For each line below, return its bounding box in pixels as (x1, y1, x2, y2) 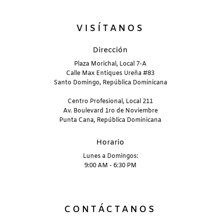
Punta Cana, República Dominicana (59, 116, 162, 125)
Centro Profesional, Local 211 (68, 98, 153, 106)
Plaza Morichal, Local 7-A (74, 60, 147, 69)
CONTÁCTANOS (64, 204, 157, 216)
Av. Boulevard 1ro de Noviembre (63, 107, 158, 115)
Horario (96, 138, 125, 148)
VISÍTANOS (76, 23, 145, 35)
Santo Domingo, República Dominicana (53, 79, 167, 87)
